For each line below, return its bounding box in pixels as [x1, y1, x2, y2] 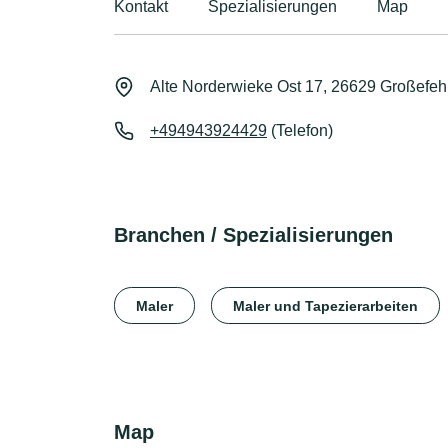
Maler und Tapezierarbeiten [233, 297, 418, 314]
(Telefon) [267, 122, 333, 139]
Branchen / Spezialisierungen [114, 224, 393, 246]
